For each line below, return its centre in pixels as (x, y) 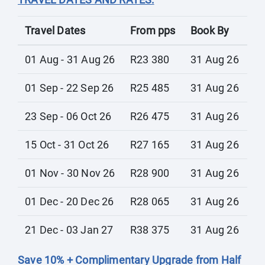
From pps (153, 30)
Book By (210, 30)
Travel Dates (55, 30)
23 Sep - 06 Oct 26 (68, 116)
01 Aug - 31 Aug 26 (70, 59)
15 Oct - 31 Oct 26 (67, 145)
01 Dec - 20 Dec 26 (70, 201)
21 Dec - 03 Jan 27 (69, 230)
